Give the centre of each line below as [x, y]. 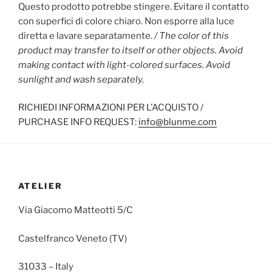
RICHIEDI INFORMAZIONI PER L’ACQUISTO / [111, 108]
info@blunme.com [178, 122]
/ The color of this [192, 36]
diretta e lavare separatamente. [86, 36]
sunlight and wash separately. [81, 79]
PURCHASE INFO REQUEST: [78, 122]
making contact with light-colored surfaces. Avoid [124, 65]
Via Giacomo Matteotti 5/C [76, 210]
